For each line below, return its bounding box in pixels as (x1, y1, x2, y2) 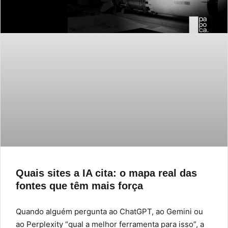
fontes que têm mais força (16, 180, 143, 192)
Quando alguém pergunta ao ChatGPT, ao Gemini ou (16, 207, 203, 217)
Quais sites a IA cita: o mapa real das (16, 167, 197, 179)
